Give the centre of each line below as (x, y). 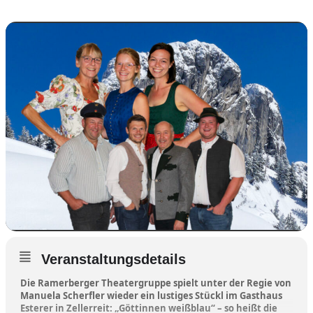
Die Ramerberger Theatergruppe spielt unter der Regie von (156, 283)
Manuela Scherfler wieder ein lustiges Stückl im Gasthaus (151, 295)
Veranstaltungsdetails (114, 259)
